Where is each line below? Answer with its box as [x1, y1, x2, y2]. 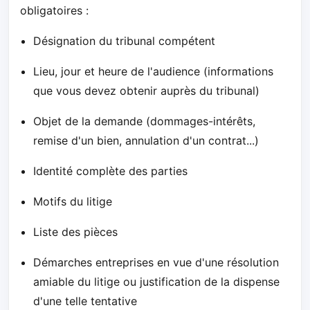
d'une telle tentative [33, 293, 138, 308]
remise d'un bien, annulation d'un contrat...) [33, 133, 259, 147]
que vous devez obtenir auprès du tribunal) [33, 83, 260, 98]
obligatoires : [20, 3, 89, 17]
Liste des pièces [33, 224, 118, 239]
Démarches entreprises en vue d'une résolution [33, 255, 280, 269]
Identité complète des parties [33, 163, 188, 178]
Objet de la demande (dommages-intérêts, [33, 113, 256, 128]
